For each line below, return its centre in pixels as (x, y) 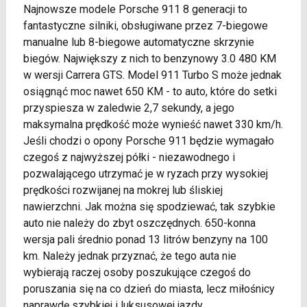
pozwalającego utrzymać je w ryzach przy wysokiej (145, 174)
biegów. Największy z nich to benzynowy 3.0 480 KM (149, 59)
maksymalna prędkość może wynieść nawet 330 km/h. (153, 124)
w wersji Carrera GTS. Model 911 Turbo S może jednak (152, 75)
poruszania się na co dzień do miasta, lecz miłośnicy (149, 289)
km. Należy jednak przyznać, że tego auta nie (130, 256)
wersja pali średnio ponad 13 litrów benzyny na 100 (145, 240)
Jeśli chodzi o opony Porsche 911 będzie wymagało (148, 141)
